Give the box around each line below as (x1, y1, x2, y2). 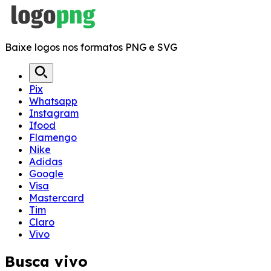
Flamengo (29, 131, 77, 143)
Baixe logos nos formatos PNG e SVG (5, 41, 177, 53)
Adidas (29, 155, 62, 168)
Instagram (29, 107, 79, 119)
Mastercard (29, 192, 84, 204)
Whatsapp (29, 95, 77, 107)
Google (29, 168, 64, 180)
